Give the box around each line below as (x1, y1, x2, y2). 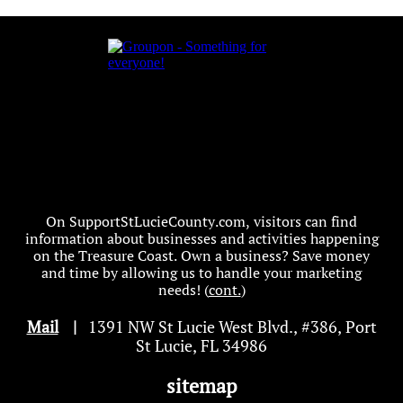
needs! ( (157, 280, 209, 300)
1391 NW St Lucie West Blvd (80, 316, 289, 337)
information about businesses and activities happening (24, 228, 379, 248)
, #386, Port (292, 316, 377, 337)
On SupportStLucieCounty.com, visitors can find (46, 211, 357, 231)
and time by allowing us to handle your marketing (41, 263, 362, 282)
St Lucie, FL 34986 (136, 335, 267, 356)
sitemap (166, 372, 237, 399)
